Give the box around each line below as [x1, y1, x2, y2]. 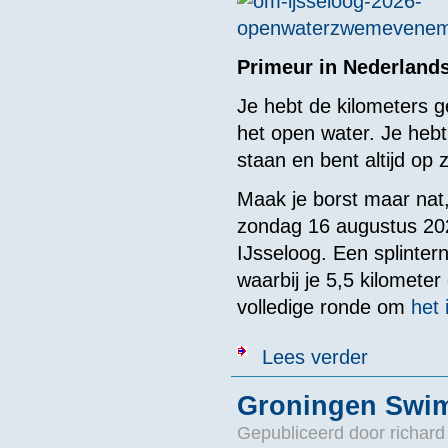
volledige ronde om [236, 295, 411, 318]
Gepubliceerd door [236, 423, 390, 444]
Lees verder [261, 345, 368, 368]
